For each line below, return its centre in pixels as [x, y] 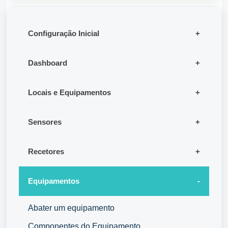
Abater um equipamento [71, 208]
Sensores [45, 122]
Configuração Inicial [64, 34]
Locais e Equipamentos [69, 93]
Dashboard [48, 63]
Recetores [46, 152]
